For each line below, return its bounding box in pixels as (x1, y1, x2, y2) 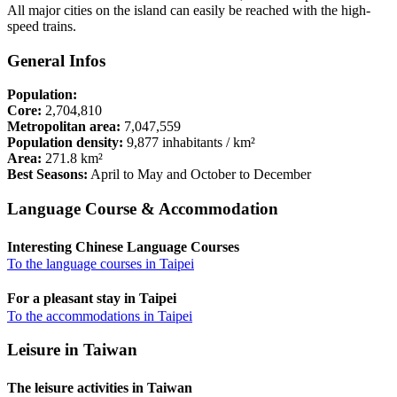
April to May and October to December (88, 167, 311, 183)
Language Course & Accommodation (7, 198, 278, 218)
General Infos (7, 51, 105, 70)
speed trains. (7, 18, 76, 34)
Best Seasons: (7, 167, 88, 183)
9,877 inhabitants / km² (123, 135, 255, 151)
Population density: (7, 135, 123, 151)
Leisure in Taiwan (7, 340, 137, 360)
